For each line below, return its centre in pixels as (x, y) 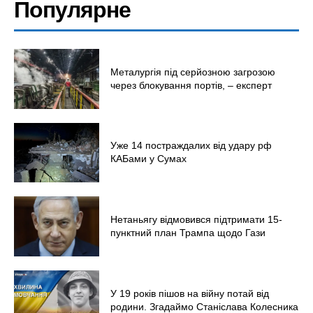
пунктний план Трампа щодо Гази (188, 233)
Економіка (71, 133)
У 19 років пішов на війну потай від (190, 293)
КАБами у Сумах (149, 159)
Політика (68, 154)
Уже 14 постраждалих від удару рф (191, 146)
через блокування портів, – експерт (191, 85)
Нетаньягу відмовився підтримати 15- (197, 220)
